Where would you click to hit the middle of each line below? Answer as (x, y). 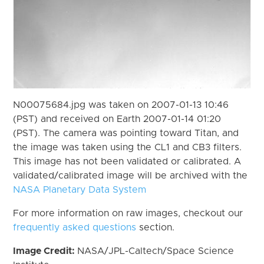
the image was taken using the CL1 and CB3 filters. (128, 147)
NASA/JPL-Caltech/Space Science (156, 251)
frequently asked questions (75, 227)
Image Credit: (45, 251)
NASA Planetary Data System (80, 189)
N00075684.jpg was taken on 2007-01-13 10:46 (121, 105)
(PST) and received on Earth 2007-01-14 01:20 (117, 119)
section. (156, 227)
